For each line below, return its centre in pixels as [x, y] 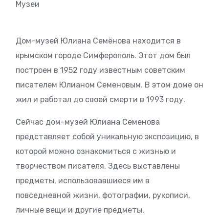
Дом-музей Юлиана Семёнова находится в [98, 41]
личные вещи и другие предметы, [80, 210]
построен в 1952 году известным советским [100, 70]
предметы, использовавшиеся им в [83, 181]
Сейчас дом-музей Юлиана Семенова [88, 122]
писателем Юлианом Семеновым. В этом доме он [109, 85]
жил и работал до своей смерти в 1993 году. [100, 99]
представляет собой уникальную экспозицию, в [107, 137]
